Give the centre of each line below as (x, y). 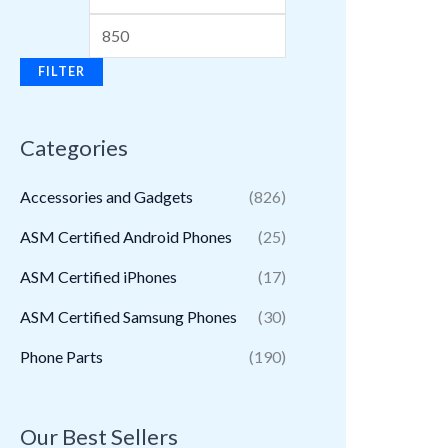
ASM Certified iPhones (98, 277)
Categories (74, 147)
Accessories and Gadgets (106, 197)
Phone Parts (61, 357)
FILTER (61, 72)
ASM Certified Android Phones (126, 237)
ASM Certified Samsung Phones (128, 317)
